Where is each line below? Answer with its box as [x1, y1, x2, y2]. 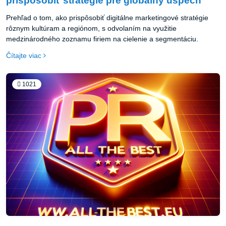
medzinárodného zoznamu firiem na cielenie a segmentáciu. [6, 35, 198, 43]
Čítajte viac [6, 51, 41, 60]
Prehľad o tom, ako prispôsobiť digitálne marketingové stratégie [6, 14, 208, 22]
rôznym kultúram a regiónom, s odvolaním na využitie [6, 24, 177, 33]
